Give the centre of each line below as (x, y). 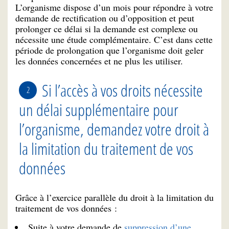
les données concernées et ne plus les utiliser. (101, 61)
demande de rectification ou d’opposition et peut (105, 18)
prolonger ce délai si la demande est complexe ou (107, 28)
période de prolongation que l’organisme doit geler (109, 50)
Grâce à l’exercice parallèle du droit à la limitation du (114, 198)
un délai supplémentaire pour (99, 109)
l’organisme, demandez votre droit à (114, 129)
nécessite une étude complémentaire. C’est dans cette (114, 39)
